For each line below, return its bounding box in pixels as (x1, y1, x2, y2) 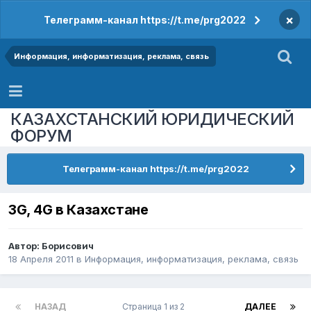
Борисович (42, 240, 94, 252)
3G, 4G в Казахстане (8, 201, 149, 219)
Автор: (8, 240, 42, 252)
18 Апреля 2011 (8, 253, 74, 265)
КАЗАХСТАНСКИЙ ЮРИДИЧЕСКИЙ (10, 108, 294, 129)
